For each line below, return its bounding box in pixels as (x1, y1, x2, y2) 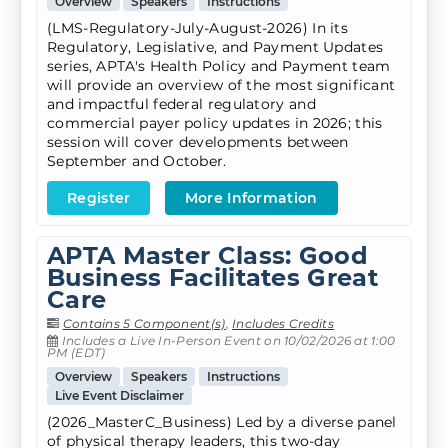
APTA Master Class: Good (47, 241, 368, 271)
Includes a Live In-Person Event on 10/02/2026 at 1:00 (58, 333, 396, 349)
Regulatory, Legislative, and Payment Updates (47, 38, 384, 57)
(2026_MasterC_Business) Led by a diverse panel (47, 413, 397, 432)
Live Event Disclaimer (55, 388, 184, 404)
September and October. (47, 152, 227, 171)
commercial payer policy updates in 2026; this (47, 114, 383, 133)
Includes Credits (232, 316, 334, 332)
